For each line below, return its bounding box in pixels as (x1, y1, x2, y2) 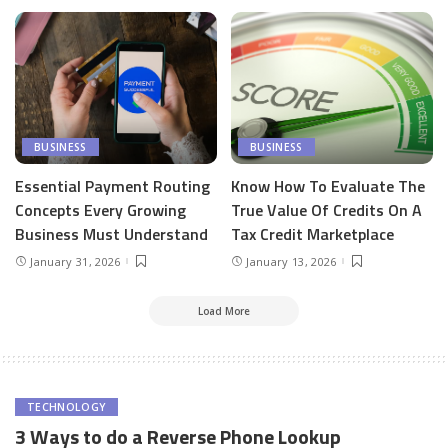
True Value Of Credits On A (231, 197, 422, 222)
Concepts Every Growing (15, 197, 186, 222)
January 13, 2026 (246, 253, 337, 269)
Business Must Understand (15, 221, 208, 246)
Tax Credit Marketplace (231, 221, 394, 246)
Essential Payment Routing (15, 173, 210, 198)
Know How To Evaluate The (231, 173, 425, 198)
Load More (198, 304, 250, 319)
